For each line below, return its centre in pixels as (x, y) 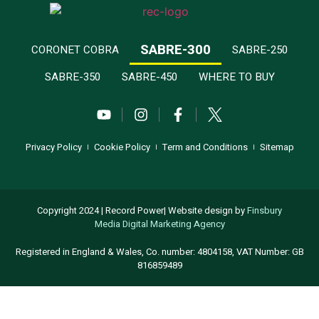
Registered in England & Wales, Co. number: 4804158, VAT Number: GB (159, 252)
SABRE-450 (149, 77)
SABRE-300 (176, 50)
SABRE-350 (72, 77)
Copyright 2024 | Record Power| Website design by (142, 210)
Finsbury (265, 210)
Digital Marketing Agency (173, 224)
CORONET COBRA (75, 50)
